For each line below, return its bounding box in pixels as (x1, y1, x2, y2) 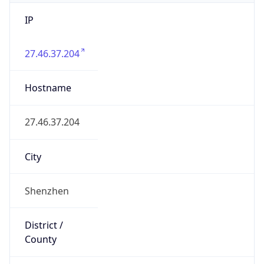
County (24, 233, 57, 246)
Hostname (24, 81, 71, 95)
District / (24, 219, 63, 232)
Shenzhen (24, 184, 69, 197)
